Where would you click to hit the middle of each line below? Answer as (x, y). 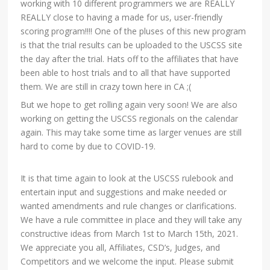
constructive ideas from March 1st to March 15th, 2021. (130, 234)
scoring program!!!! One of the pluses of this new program (133, 31)
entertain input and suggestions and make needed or (124, 192)
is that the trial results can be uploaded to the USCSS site (132, 45)
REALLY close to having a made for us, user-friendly (122, 17)
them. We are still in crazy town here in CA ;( (106, 87)
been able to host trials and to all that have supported (126, 73)
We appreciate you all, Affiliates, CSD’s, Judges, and (121, 248)
